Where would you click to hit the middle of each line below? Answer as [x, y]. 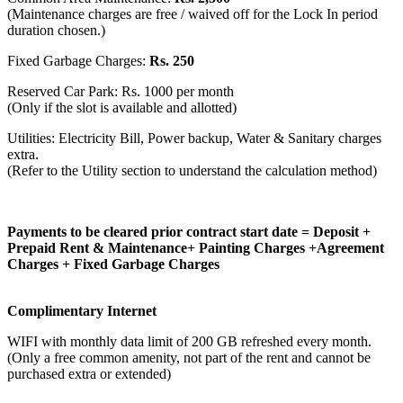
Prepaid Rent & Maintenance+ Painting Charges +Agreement [196, 247]
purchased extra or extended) [89, 373]
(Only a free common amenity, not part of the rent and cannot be [189, 357]
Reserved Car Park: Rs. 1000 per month [121, 91]
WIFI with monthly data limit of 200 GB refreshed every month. [189, 341]
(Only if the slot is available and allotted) [122, 107]
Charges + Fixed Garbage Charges [113, 264]
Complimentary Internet [82, 310]
